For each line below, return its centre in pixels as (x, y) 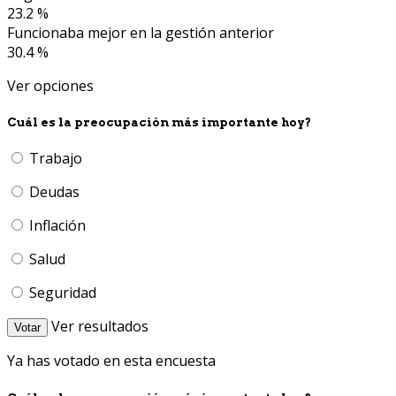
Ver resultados (100, 327)
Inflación (57, 226)
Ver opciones (50, 86)
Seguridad (63, 293)
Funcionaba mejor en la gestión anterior (141, 33)
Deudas (54, 192)
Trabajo (56, 159)
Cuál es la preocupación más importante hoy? (159, 122)
